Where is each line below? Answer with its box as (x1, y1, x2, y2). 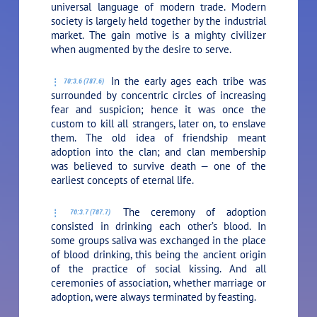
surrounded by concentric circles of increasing (51, 88, 266, 102)
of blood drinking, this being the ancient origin (51, 247, 266, 261)
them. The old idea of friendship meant (51, 130, 266, 144)
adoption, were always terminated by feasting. (51, 289, 257, 304)
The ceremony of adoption (111, 204, 266, 219)
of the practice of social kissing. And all (51, 261, 266, 275)
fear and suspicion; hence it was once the (51, 102, 266, 116)
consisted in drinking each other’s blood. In (51, 219, 266, 233)
